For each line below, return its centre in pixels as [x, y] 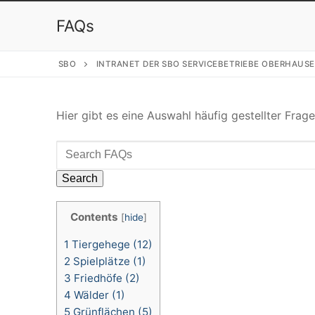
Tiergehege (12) [111, 245]
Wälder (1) [98, 295]
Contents [94, 217]
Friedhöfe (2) [105, 278]
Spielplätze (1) [108, 262]
